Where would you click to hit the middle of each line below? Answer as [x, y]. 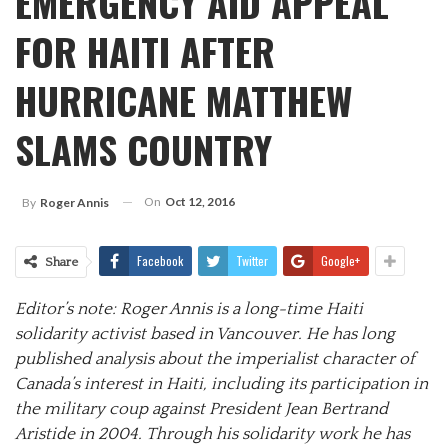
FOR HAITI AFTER [145, 50]
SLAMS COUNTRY [143, 148]
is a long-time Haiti [287, 308]
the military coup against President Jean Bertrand [201, 408]
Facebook [160, 260]
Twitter [252, 260]
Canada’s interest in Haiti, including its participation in [221, 383]
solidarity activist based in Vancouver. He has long [205, 333]
